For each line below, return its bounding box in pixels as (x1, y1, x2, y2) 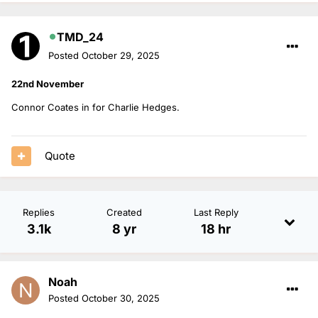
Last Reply (193, 206, 238, 218)
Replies (23, 206, 55, 218)
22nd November (11, 77, 84, 89)
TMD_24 (57, 29, 104, 44)
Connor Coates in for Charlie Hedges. (11, 101, 182, 113)
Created (106, 206, 142, 218)
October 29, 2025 (82, 49, 160, 61)
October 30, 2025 (82, 292, 160, 304)
